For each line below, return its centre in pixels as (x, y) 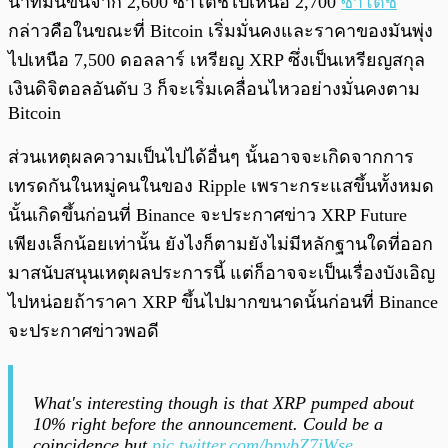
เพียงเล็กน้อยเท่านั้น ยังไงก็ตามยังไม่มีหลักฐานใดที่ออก (220, 243)
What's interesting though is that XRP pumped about (223, 402)
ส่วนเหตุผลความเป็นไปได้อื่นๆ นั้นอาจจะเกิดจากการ (211, 156)
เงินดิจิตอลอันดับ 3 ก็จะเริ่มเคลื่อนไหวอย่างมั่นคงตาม (214, 88)
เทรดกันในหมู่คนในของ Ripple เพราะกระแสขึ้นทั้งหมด (221, 185)
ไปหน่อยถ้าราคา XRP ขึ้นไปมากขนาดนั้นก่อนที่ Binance (223, 301)
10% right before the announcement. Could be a (208, 423)
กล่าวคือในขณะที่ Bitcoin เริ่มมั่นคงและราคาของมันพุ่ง (220, 30)
